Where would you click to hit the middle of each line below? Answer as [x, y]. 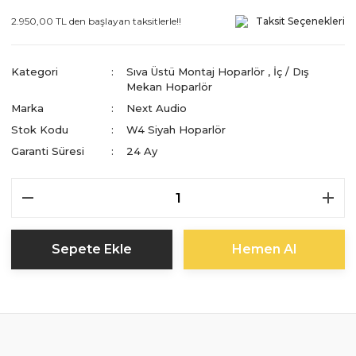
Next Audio [157, 108]
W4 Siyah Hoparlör [176, 129]
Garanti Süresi [48, 151]
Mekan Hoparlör [169, 86]
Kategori [35, 71]
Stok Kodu [40, 129]
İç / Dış [291, 71]
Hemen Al [264, 249]
